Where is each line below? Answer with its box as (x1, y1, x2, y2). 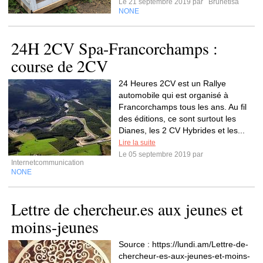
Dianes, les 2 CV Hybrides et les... (119, 126, 245, 135)
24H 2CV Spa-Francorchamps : (11, 37, 218, 59)
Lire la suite (119, 139, 156, 147)
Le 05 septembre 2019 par (119, 150, 207, 159)
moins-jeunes (11, 215, 99, 238)
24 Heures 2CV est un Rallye (119, 79, 226, 88)
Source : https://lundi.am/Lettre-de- (119, 240, 248, 249)
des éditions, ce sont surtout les (119, 114, 236, 123)
